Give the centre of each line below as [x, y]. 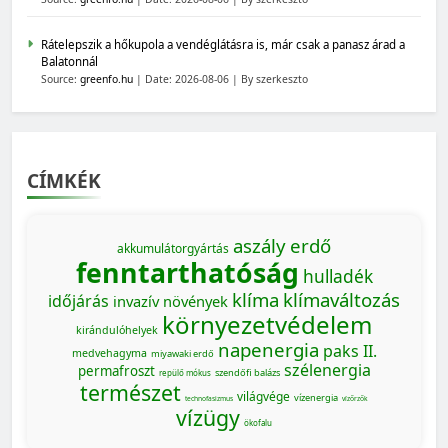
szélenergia [327, 370]
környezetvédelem [267, 324]
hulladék [337, 276]
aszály [259, 245]
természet [130, 392]
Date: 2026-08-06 [188, 79]
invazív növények [170, 301]
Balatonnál [69, 61]
